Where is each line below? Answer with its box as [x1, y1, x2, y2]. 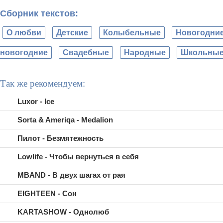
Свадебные [63, 48, 109, 57]
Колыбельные [103, 28, 161, 37]
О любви [6, 28, 41, 37]
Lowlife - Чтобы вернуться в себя [17, 152, 139, 161]
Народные [124, 48, 166, 57]
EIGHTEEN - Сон [17, 189, 77, 198]
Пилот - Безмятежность [17, 134, 104, 142]
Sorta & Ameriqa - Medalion [17, 115, 113, 124]
